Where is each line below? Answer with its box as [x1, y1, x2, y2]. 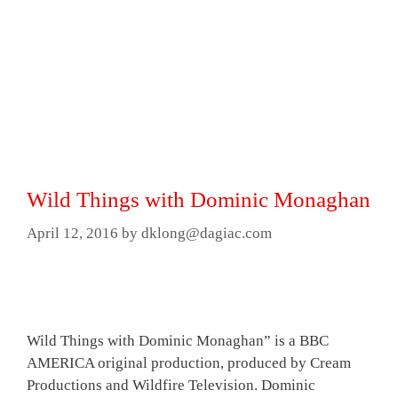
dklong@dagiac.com [141, 225, 272, 243]
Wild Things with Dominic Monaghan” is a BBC [27, 332, 329, 350]
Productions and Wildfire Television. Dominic [27, 377, 315, 394]
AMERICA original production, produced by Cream [27, 354, 351, 372]
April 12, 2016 [27, 225, 118, 243]
